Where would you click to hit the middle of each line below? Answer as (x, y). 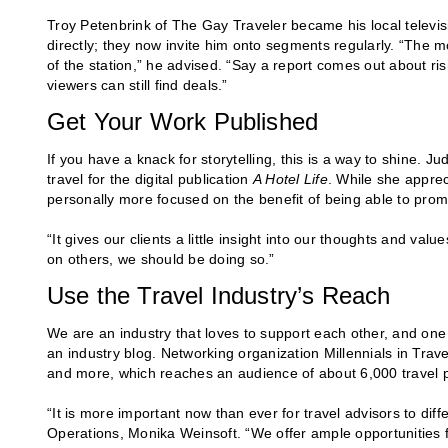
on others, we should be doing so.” (161, 259)
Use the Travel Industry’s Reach (219, 296)
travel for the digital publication (150, 179)
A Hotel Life (290, 179)
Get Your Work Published (183, 122)
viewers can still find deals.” (137, 85)
